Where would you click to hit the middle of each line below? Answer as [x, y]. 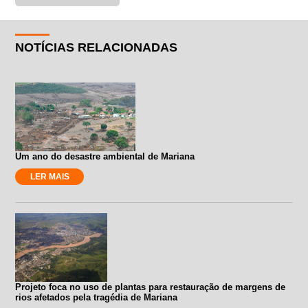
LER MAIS [49, 176]
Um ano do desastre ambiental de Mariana [105, 156]
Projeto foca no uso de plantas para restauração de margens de [151, 287]
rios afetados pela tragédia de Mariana [97, 297]
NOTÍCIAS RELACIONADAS [97, 47]
